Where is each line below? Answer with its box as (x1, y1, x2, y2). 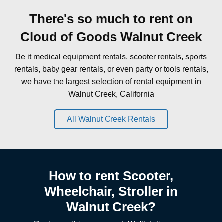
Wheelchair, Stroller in (44, 183, 178, 199)
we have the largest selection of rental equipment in (21, 77, 201, 86)
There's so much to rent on (29, 11, 193, 26)
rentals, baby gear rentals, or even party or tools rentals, (14, 64, 208, 73)
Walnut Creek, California (68, 89, 154, 98)
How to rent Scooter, (48, 168, 173, 183)
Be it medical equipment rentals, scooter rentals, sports (15, 52, 207, 61)
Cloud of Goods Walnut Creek (20, 29, 202, 44)
